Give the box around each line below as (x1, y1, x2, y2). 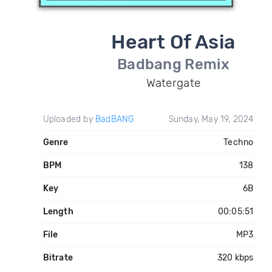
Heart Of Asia (111, 30, 236, 53)
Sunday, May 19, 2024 (168, 114, 254, 124)
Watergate (146, 76, 201, 90)
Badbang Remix (117, 56, 229, 73)
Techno (223, 137, 254, 148)
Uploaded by (42, 114, 95, 124)
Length (42, 206, 73, 217)
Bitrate (42, 253, 73, 263)
